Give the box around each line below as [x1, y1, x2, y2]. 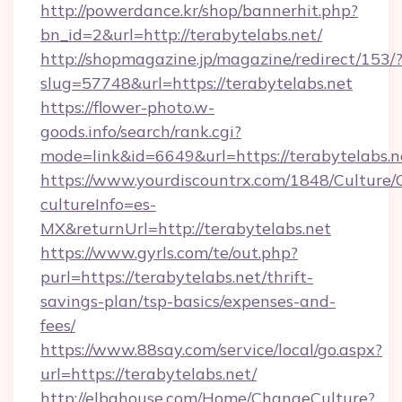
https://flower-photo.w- [40, 97, 214, 118]
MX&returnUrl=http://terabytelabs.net [40, 218, 331, 239]
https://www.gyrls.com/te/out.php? [40, 242, 298, 263]
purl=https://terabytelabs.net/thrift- [40, 267, 313, 287]
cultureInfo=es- [40, 194, 156, 214]
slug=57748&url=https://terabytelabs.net [40, 73, 353, 93]
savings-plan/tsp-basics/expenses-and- [40, 291, 336, 311]
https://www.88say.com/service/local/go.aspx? [40, 339, 382, 360]
